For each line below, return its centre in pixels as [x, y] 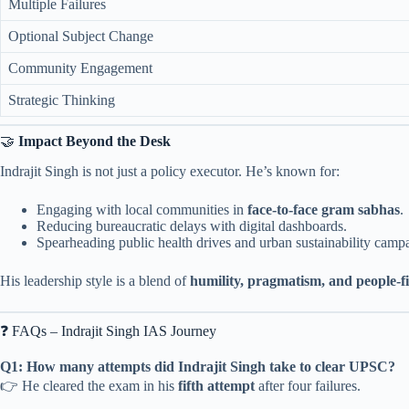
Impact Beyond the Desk [94, 141]
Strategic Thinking [62, 100]
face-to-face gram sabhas [324, 209]
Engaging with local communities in [142, 209]
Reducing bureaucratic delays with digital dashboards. [192, 225]
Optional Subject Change [81, 36]
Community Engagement [80, 68]
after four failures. [308, 385]
